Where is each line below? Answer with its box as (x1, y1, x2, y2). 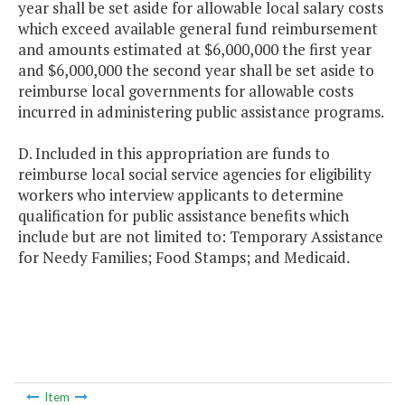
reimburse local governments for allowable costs (18, 80, 353, 102)
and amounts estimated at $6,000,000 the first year (18, 39, 372, 61)
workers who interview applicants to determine (18, 184, 344, 206)
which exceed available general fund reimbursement (18, 18, 378, 40)
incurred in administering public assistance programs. (18, 101, 384, 123)
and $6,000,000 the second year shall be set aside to (18, 60, 374, 81)
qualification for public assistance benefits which (18, 205, 349, 227)
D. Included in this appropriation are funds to (18, 143, 330, 165)
